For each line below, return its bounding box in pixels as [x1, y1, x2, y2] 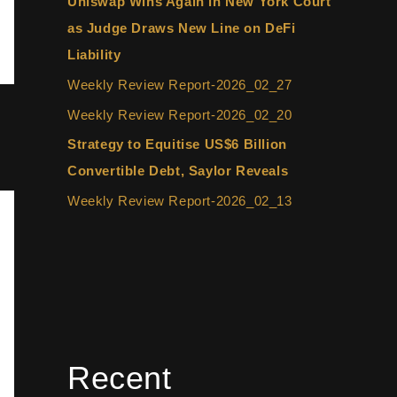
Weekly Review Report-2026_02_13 [67, 193, 292, 208]
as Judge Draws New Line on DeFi [67, 20, 296, 35]
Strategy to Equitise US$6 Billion [67, 136, 287, 152]
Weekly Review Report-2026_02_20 [67, 106, 292, 122]
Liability [67, 47, 121, 62]
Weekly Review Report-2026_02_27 [67, 76, 292, 92]
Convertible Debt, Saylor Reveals [67, 163, 289, 179]
